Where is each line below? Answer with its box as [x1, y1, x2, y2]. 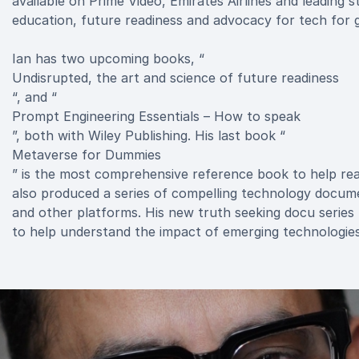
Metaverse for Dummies [12, 147, 161, 163]
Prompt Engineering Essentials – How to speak [12, 108, 301, 124]
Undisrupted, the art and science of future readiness [12, 70, 339, 86]
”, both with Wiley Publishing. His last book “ [12, 127, 285, 143]
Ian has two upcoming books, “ [12, 50, 204, 67]
